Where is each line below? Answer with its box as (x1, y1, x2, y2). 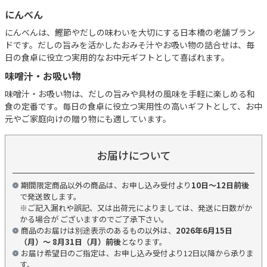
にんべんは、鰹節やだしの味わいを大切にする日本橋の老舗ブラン (5, 26, 255, 38)
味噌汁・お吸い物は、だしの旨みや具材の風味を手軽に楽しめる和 (5, 87, 255, 100)
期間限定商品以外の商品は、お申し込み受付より (21, 179, 191, 191)
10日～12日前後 (191, 179, 249, 191)
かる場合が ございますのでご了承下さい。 (20, 213, 169, 225)
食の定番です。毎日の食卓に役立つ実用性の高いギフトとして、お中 (5, 100, 262, 112)
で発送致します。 (20, 190, 81, 202)
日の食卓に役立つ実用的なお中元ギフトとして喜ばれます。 (5, 51, 229, 63)
